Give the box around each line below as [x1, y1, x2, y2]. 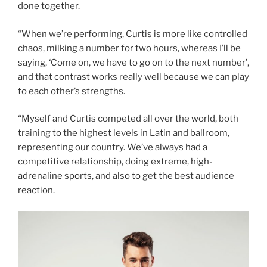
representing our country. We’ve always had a [18, 142, 207, 153]
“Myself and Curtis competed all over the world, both [18, 113, 238, 125]
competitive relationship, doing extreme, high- [18, 156, 213, 167]
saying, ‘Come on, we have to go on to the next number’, [18, 57, 249, 68]
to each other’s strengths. [18, 85, 125, 97]
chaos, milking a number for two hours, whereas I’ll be [18, 42, 241, 54]
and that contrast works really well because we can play [18, 71, 249, 82]
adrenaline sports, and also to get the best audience [18, 170, 234, 182]
